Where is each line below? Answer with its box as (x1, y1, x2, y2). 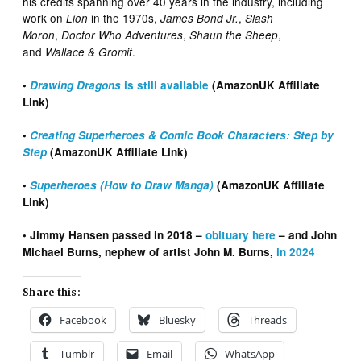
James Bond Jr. (160, 10, 239, 26)
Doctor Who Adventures (61, 27, 184, 43)
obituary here (205, 226, 276, 243)
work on (23, 9, 67, 26)
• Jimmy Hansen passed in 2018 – (23, 226, 206, 243)
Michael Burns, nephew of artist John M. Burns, (23, 243, 277, 259)
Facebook (60, 312, 107, 327)
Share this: (23, 285, 81, 298)
